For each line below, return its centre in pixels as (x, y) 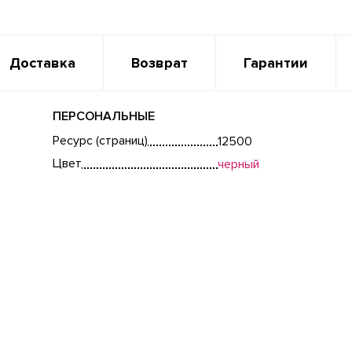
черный (238, 164)
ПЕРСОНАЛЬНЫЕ (104, 116)
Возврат (159, 63)
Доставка (42, 63)
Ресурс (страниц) (100, 141)
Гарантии (276, 63)
